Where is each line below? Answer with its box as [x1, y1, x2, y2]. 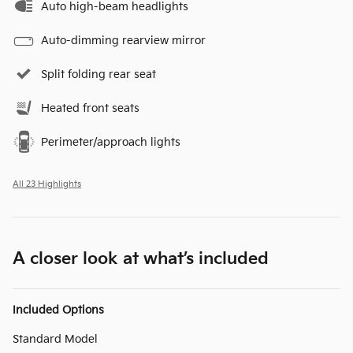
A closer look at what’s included [13, 248, 269, 269]
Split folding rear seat [41, 67, 156, 81]
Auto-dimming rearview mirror [41, 33, 206, 47]
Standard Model [13, 332, 98, 346]
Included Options [13, 303, 104, 317]
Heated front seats [41, 101, 139, 115]
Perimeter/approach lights [41, 135, 180, 149]
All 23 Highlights [13, 179, 81, 189]
